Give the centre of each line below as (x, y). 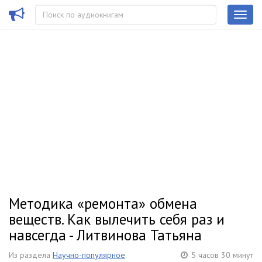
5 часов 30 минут (222, 255)
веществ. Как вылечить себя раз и (117, 219)
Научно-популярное (89, 255)
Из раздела (31, 255)
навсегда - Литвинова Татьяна (105, 235)
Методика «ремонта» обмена (103, 204)
